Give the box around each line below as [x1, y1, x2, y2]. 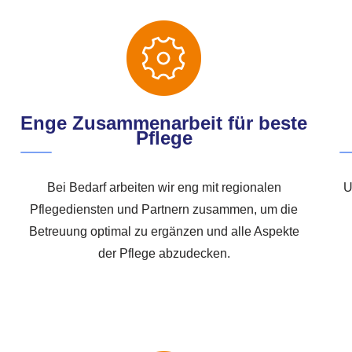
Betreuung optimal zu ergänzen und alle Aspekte [28, 225, 299, 239]
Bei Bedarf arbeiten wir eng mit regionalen [46, 181, 281, 195]
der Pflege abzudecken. [97, 247, 230, 261]
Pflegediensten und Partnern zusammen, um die [30, 203, 299, 217]
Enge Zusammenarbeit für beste [20, 112, 308, 134]
